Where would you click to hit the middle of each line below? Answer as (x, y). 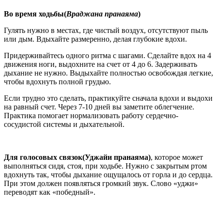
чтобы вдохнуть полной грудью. (57, 81)
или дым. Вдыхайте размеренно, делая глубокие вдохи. (95, 39)
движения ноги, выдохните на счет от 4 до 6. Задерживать (101, 64)
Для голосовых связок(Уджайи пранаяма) (77, 157)
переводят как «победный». (50, 192)
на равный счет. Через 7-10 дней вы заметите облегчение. (99, 107)
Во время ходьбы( (35, 14)
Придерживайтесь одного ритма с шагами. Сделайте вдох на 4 (108, 55)
